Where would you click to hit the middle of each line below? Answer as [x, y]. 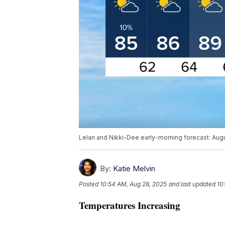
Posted [89, 184]
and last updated [192, 184]
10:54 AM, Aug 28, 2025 [133, 184]
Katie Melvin [134, 169]
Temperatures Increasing [130, 205]
